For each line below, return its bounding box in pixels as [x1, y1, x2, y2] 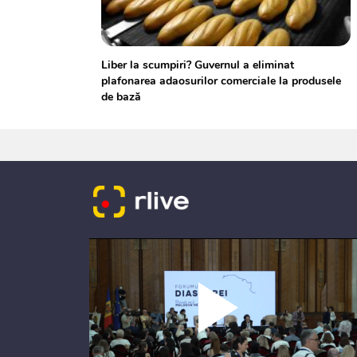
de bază [101, 89, 141, 104]
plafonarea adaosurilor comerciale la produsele [101, 73, 341, 88]
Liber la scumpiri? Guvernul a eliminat [101, 57, 294, 73]
